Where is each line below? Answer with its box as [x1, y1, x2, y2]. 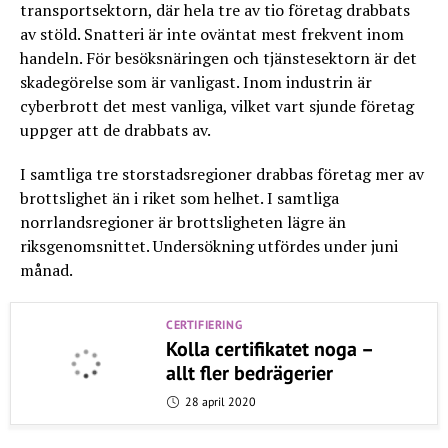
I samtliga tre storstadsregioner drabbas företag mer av [20, 163, 424, 186]
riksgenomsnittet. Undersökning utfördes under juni [20, 235, 398, 258]
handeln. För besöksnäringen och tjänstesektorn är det [20, 47, 417, 70]
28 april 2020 [182, 394, 256, 410]
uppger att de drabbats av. [20, 119, 211, 142]
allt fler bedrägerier [166, 360, 333, 387]
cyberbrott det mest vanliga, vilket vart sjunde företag [20, 95, 414, 118]
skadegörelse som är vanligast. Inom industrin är [20, 71, 372, 94]
